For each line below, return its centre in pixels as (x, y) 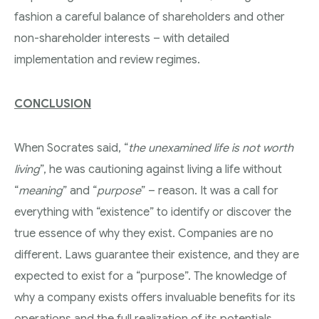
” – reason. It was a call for (210, 190)
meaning (41, 190)
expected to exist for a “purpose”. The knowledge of (151, 276)
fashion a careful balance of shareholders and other (150, 17)
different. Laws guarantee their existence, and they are (157, 255)
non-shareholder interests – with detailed (122, 38)
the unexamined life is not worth (211, 148)
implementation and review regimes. (107, 59)
